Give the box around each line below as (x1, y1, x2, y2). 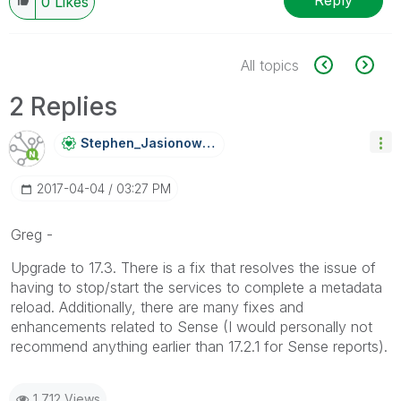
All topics (241, 55, 299, 74)
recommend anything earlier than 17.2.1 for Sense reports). (11, 337, 388, 355)
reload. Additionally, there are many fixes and (11, 297, 303, 316)
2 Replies (9, 90, 117, 122)
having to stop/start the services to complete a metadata (11, 277, 382, 296)
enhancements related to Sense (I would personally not (11, 317, 372, 336)
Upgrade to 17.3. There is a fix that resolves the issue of (11, 258, 376, 277)
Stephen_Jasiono (81, 134, 192, 150)
